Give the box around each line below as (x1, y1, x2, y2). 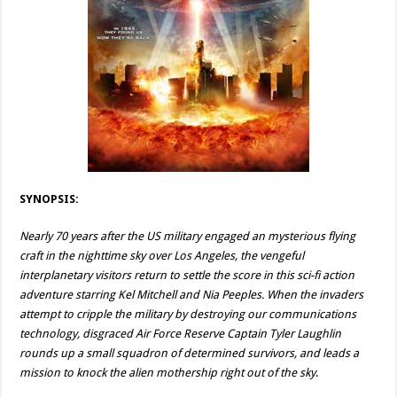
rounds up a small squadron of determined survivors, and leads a (19, 346, 360, 360)
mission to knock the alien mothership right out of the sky (19, 366, 316, 379)
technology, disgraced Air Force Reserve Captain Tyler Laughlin (19, 327, 342, 340)
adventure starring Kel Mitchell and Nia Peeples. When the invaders (19, 288, 364, 301)
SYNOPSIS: (19, 192, 80, 206)
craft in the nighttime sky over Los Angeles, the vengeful (19, 249, 305, 262)
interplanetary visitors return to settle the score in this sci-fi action (19, 269, 355, 282)
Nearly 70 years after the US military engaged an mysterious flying (19, 230, 356, 243)
